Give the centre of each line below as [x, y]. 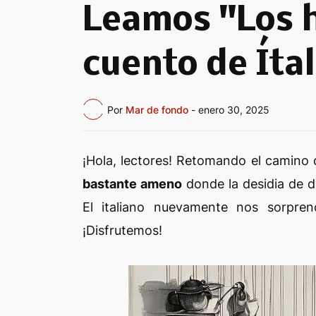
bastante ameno [133, 184]
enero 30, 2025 [234, 109]
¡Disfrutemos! [124, 230]
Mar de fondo [157, 109]
